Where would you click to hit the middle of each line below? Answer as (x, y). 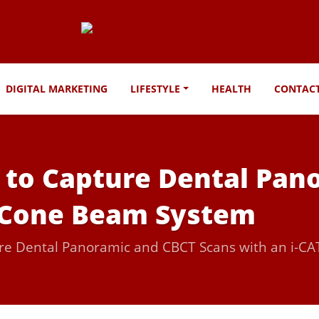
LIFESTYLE (155, 89)
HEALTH (232, 89)
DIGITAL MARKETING (56, 89)
